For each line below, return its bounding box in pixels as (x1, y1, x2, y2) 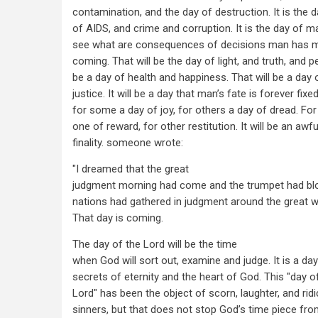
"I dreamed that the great (72, 163, 189, 175)
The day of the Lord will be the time (72, 238, 237, 251)
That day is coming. (72, 212, 163, 224)
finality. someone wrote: (72, 136, 183, 149)
